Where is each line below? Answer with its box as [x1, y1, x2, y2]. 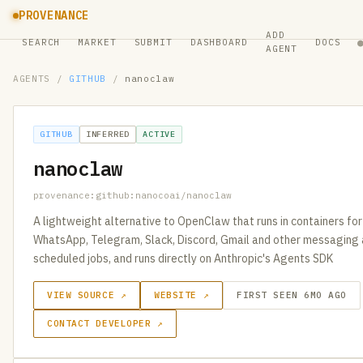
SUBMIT [134, 36, 173, 48]
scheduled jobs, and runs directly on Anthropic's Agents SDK [33, 251, 333, 266]
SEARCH [22, 36, 61, 48]
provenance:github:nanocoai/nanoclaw [33, 190, 232, 201]
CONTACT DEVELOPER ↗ [47, 318, 164, 329]
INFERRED [85, 129, 130, 139]
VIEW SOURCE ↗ [47, 289, 127, 301]
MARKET [78, 36, 117, 48]
